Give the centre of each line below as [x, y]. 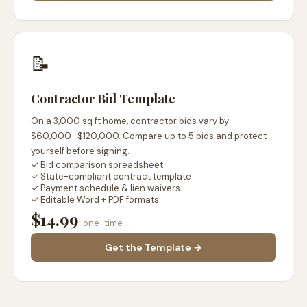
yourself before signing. [80, 151]
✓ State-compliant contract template [111, 176]
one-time [103, 223]
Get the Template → [153, 247]
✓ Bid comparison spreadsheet [97, 165]
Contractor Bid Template [103, 99]
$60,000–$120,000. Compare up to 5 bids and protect [149, 136]
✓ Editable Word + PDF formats [95, 200]
